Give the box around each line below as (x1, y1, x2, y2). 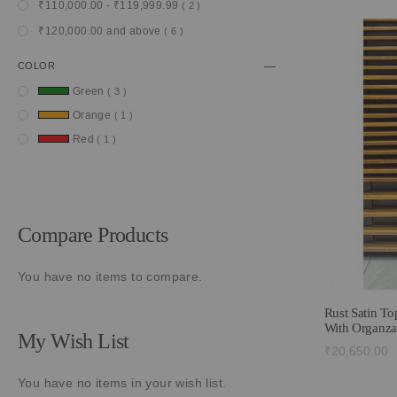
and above (103, 25, 165, 37)
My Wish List (18, 330, 129, 353)
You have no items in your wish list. (18, 376, 227, 390)
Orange (69, 109, 114, 121)
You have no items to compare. (18, 269, 203, 284)
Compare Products (18, 223, 168, 246)
